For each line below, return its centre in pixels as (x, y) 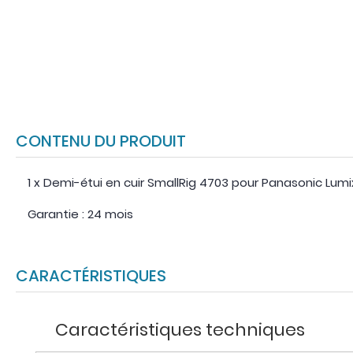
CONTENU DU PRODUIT (107, 141)
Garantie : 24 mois (80, 214)
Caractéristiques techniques (180, 330)
